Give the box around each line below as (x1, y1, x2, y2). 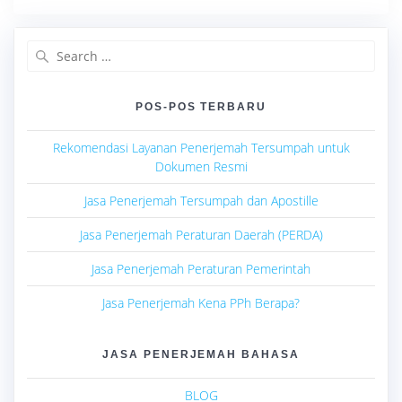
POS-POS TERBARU (135, 100, 267, 113)
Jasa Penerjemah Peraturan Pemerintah (92, 260, 310, 278)
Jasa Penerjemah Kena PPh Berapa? (102, 294, 300, 312)
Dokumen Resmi (154, 158, 248, 176)
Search (200, 39, 241, 58)
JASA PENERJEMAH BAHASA (101, 348, 301, 361)
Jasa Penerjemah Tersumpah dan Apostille (83, 192, 319, 210)
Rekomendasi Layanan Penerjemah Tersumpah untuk (52, 139, 350, 157)
